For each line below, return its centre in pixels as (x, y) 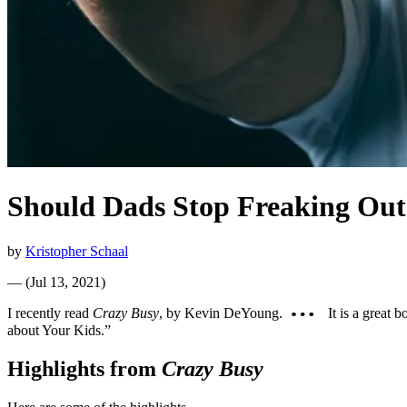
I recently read (50, 313)
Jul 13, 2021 (65, 282)
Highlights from (84, 368)
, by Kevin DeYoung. (221, 313)
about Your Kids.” (59, 330)
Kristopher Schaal (77, 251)
